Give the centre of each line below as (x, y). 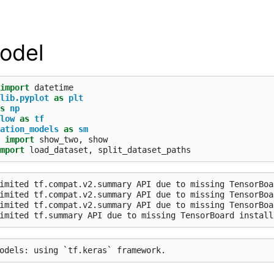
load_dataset (59, 150)
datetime (54, 87)
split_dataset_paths (144, 150)
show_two (59, 139)
